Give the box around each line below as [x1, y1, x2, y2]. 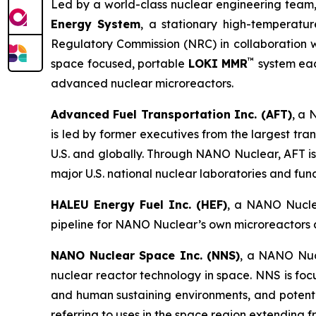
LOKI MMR [188, 56, 248, 71]
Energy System [51, 17, 141, 32]
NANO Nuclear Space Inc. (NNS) [51, 248, 241, 263]
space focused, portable [51, 56, 188, 71]
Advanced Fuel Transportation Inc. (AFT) [51, 107, 292, 122]
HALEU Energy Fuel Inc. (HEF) [51, 197, 227, 212]
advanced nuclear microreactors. [51, 76, 233, 91]
